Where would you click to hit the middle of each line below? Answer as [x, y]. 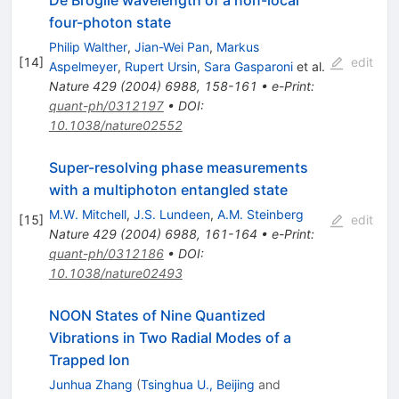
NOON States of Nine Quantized [157, 316]
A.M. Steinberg [260, 215]
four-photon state [110, 23]
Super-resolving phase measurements [178, 168]
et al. [309, 67]
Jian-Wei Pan [171, 47]
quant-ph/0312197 [106, 106]
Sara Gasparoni [248, 67]
